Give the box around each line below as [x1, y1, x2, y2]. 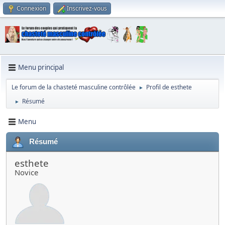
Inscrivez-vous [67, 4, 107, 13]
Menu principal [18, 63, 64, 72]
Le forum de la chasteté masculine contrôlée [12, 82, 136, 91]
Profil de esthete [146, 82, 192, 91]
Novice [15, 167, 38, 177]
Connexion [17, 4, 46, 13]
